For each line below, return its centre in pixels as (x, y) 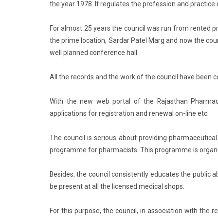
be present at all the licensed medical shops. (117, 186)
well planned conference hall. (94, 53)
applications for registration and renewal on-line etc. (129, 113)
